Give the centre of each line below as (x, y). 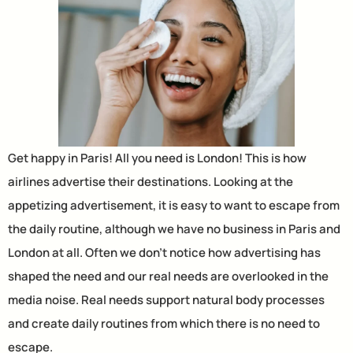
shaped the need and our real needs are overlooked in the (168, 276)
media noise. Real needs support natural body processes (166, 299)
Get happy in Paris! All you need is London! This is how (157, 158)
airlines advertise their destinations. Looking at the (150, 181)
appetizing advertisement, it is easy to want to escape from (174, 205)
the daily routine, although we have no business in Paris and (174, 229)
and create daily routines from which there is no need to (164, 323)
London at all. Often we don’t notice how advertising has (164, 252)
